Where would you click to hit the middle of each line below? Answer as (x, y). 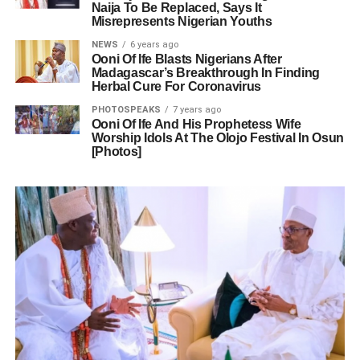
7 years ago (196, 110)
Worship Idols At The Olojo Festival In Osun (217, 138)
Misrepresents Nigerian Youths (182, 21)
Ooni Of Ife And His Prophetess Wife (196, 124)
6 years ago (154, 45)
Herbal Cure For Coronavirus (176, 86)
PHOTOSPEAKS (126, 110)
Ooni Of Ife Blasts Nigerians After (186, 59)
